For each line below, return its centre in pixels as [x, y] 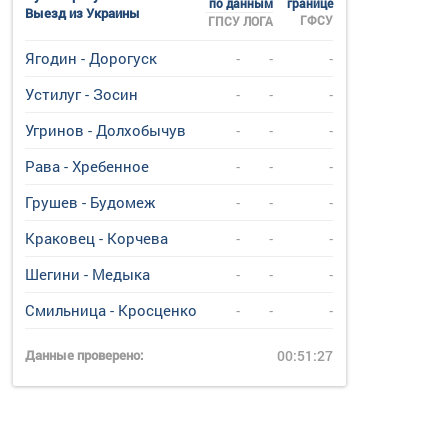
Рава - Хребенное [87, 166]
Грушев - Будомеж [90, 202]
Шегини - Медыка [88, 274]
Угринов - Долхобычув [106, 130]
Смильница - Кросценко [111, 310]
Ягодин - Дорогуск [91, 58]
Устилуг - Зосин [82, 94]
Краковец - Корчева [97, 238]
